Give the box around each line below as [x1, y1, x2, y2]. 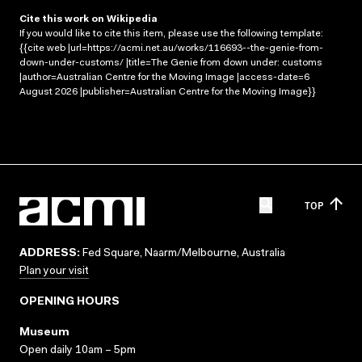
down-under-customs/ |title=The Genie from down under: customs [19, 57, 322, 68]
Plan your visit [19, 266, 89, 277]
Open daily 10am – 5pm [19, 345, 136, 356]
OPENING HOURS [19, 297, 120, 308]
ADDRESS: [19, 248, 80, 259]
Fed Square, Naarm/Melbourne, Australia [80, 248, 285, 259]
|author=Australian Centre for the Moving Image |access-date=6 [19, 72, 309, 82]
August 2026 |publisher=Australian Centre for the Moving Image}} [19, 86, 316, 97]
